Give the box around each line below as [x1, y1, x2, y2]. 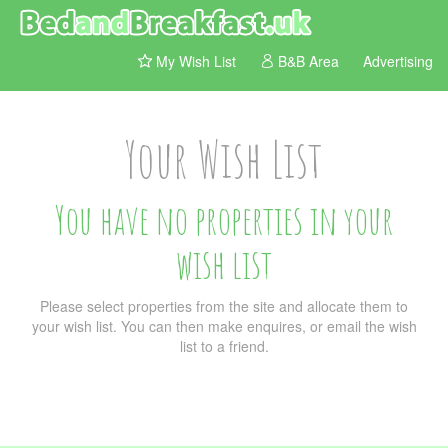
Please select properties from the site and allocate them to [40, 296, 408, 316]
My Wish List [152, 51, 236, 71]
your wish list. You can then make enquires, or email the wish [31, 316, 417, 336]
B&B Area [274, 51, 339, 71]
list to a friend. [179, 336, 269, 356]
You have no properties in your [55, 194, 393, 245]
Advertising [363, 51, 433, 71]
